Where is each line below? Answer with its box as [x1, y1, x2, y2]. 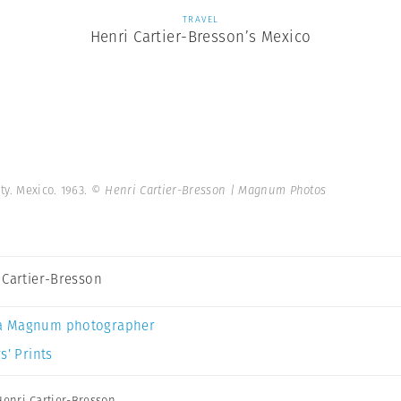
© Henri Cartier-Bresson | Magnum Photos [90, 182, 327, 200]
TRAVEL [182, 13, 219, 26]
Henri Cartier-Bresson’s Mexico [90, 26, 311, 47]
